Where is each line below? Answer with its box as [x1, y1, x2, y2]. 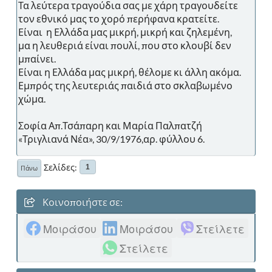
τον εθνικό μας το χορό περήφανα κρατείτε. [18, 12, 219, 24]
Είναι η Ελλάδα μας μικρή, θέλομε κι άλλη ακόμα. [18, 66, 241, 78]
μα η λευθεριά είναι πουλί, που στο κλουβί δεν [18, 39, 231, 51]
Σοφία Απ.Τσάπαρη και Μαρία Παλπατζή [18, 119, 202, 131]
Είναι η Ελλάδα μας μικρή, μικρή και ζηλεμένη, [18, 25, 232, 38]
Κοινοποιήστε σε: [41, 195, 123, 208]
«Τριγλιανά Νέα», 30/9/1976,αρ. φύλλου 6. [18, 132, 206, 144]
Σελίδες [44, 161, 75, 172]
